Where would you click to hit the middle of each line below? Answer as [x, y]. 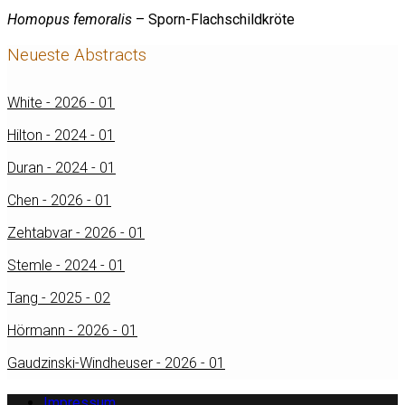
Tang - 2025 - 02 [59, 298]
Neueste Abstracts [77, 55]
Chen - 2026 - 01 [59, 201]
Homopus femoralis [70, 19]
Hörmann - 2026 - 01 [72, 331]
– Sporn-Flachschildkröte [213, 19]
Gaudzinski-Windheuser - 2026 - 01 [116, 363]
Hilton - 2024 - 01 [61, 136]
